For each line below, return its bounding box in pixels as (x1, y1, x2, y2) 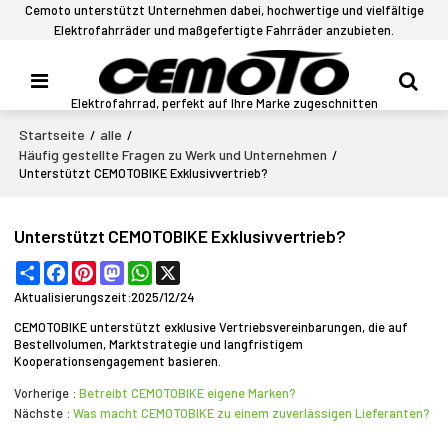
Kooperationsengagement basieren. (14, 353, 222, 370)
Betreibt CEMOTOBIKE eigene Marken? (79, 384, 297, 401)
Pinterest (96, 261, 153, 278)
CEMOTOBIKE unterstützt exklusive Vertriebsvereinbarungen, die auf (14, 319, 409, 336)
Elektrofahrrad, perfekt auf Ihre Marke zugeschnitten (70, 94, 378, 111)
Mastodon (124, 261, 182, 278)
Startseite (19, 126, 86, 143)
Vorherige (14, 384, 70, 401)
